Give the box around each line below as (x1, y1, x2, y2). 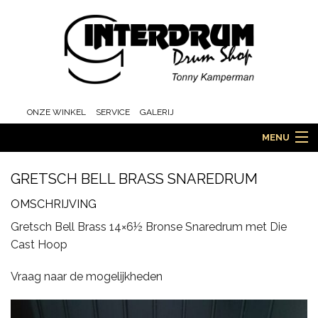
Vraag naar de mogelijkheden (11, 270, 163, 284)
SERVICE (95, 106, 130, 117)
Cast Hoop (11, 238, 67, 252)
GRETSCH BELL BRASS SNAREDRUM (11, 170, 258, 188)
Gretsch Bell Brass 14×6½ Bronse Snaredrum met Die (11, 220, 287, 234)
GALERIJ (139, 106, 174, 117)
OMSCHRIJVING (11, 197, 97, 212)
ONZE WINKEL (26, 106, 86, 117)
